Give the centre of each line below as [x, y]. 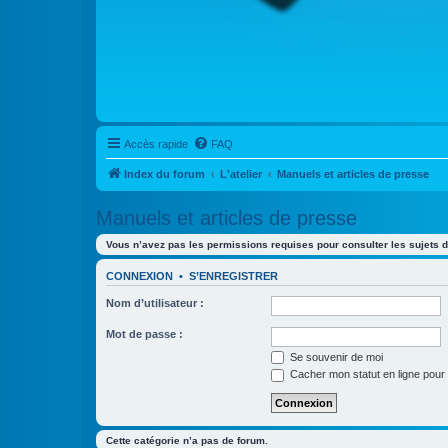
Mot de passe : [144, 333]
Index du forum [164, 174]
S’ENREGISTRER [233, 276]
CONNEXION [139, 276]
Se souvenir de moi [335, 356]
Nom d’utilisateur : [155, 302]
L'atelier [241, 174]
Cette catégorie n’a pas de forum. [187, 440]
